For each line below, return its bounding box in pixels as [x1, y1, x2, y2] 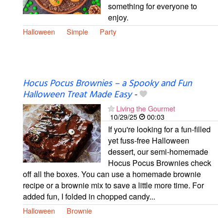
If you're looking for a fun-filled [108, 124, 211, 135]
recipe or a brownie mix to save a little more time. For [23, 180, 204, 191]
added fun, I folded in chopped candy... [23, 191, 155, 202]
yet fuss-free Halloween [108, 135, 189, 146]
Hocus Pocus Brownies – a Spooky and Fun [23, 76, 192, 91]
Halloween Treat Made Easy [23, 88, 131, 103]
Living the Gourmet [116, 103, 175, 114]
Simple [67, 26, 88, 36]
